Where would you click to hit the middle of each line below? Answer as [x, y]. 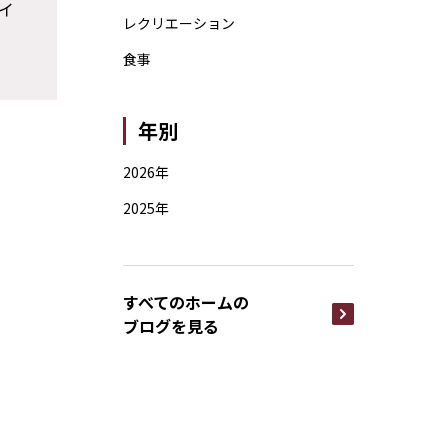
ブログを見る [170, 326]
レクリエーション [178, 23]
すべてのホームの [185, 302]
